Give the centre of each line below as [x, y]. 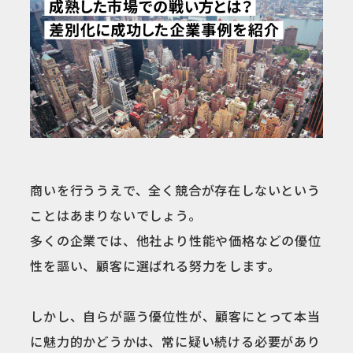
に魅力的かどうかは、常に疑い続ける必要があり [175, 342]
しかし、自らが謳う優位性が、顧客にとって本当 [175, 316]
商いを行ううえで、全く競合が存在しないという [175, 190]
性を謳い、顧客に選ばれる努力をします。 [155, 266]
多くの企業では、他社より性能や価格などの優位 [176, 241]
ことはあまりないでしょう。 [116, 216]
